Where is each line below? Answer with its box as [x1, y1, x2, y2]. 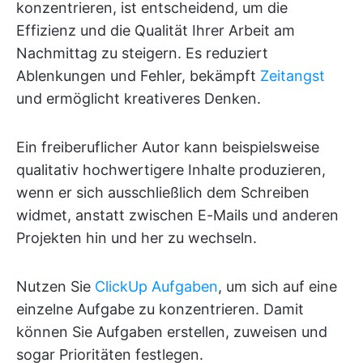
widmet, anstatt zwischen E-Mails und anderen [16, 206, 339, 224]
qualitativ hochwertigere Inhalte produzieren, [16, 160, 326, 178]
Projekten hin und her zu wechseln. [16, 228, 257, 246]
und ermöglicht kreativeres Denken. [16, 89, 261, 107]
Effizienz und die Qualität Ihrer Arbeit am [16, 21, 295, 39]
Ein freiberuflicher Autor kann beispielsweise [16, 138, 319, 156]
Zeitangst [260, 66, 325, 84]
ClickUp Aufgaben [95, 277, 218, 295]
